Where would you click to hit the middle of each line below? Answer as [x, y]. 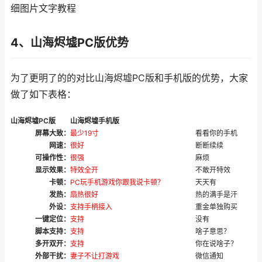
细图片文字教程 [43, 8]
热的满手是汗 [216, 194]
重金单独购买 [216, 207]
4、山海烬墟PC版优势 [70, 43]
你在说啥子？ [216, 244]
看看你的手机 [216, 133]
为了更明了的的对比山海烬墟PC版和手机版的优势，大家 [129, 78]
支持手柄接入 [91, 207]
